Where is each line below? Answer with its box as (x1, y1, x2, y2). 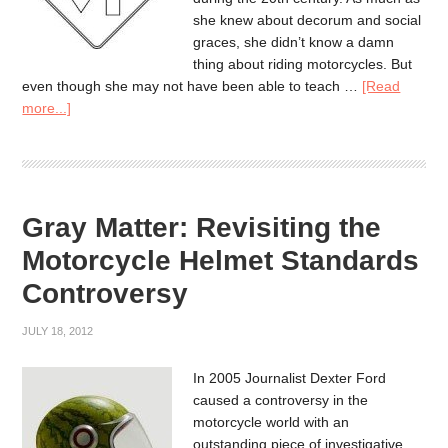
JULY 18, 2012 (22, 325, 94, 338)
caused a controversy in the (193, 392, 369, 409)
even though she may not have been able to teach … (22, 77, 363, 94)
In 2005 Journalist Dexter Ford (193, 370, 387, 387)
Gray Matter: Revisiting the (22, 212, 382, 244)
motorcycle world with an (193, 414, 350, 431)
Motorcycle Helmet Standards (22, 245, 420, 277)
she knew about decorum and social (193, 11, 422, 28)
